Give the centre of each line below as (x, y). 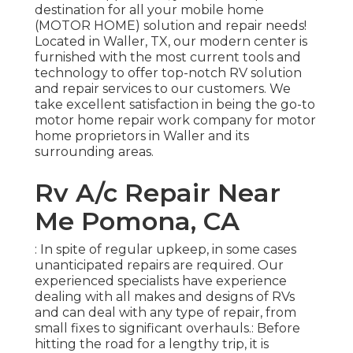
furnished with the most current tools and (168, 58)
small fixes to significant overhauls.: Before (167, 329)
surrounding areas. (94, 152)
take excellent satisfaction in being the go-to (175, 105)
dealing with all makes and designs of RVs (165, 297)
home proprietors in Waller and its (142, 136)
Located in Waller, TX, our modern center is (171, 42)
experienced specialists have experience (161, 281)
